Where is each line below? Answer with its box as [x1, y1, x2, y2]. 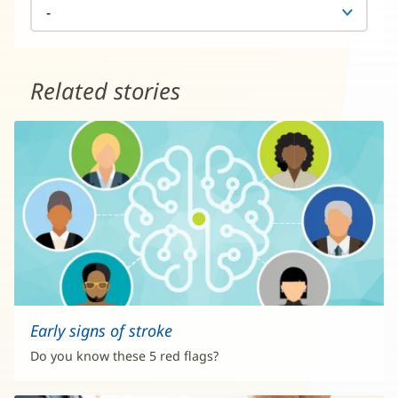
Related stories [30, 76, 180, 107]
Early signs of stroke [30, 320, 172, 342]
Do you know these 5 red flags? [30, 347, 219, 364]
